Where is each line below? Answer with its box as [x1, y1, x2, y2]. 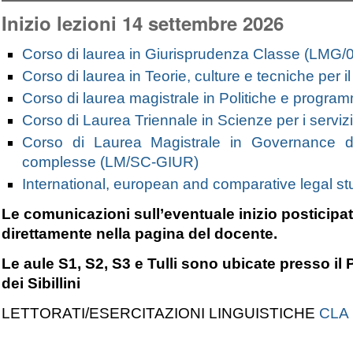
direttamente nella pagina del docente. [2, 225, 278, 243]
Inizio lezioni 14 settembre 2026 [2, 9, 284, 36]
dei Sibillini [2, 275, 81, 292]
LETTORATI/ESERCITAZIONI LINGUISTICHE [2, 304, 320, 321]
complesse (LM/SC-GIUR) [21, 154, 199, 171]
